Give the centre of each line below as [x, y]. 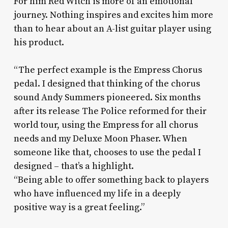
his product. [39, 43]
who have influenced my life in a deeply [97, 194]
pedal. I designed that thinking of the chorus [107, 84]
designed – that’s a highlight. [74, 166]
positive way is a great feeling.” [79, 208]
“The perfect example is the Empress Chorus [108, 70]
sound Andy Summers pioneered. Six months [107, 98]
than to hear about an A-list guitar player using [112, 29]
